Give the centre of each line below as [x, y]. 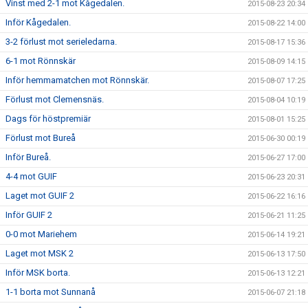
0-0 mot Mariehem [41, 234]
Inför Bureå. [28, 157]
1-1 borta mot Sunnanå [51, 292]
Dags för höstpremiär [48, 119]
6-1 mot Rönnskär [41, 61]
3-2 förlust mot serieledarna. [61, 42]
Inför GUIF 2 [29, 215]
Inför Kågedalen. [38, 22]
